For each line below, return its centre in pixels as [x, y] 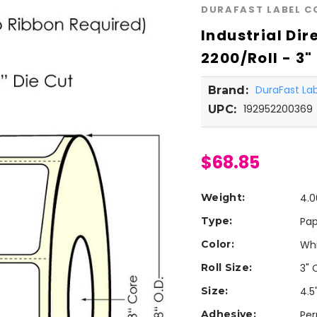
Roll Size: [227, 268]
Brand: [228, 91]
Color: [218, 244]
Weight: [223, 198]
